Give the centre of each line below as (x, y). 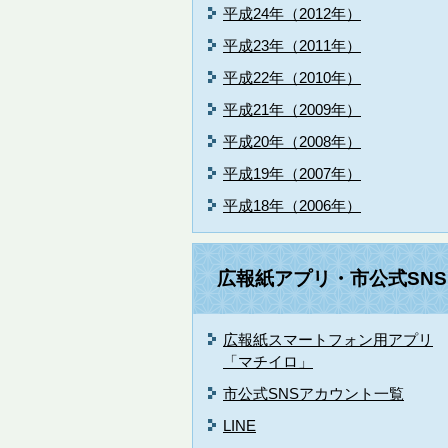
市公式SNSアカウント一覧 (313, 393)
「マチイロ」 (268, 361)
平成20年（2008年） (292, 141)
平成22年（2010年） (292, 77)
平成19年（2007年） (292, 173)
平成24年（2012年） (292, 13)
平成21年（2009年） (292, 109)
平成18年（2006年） (292, 205)
